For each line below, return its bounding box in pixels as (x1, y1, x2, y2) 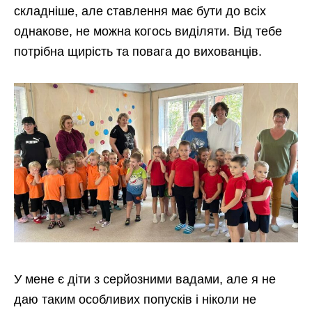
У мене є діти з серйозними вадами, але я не (14, 272, 276, 287)
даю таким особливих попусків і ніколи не (14, 292, 256, 307)
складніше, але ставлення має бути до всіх (14, 3, 266, 18)
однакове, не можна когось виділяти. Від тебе (14, 24, 282, 38)
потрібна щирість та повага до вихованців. (14, 44, 262, 58)
